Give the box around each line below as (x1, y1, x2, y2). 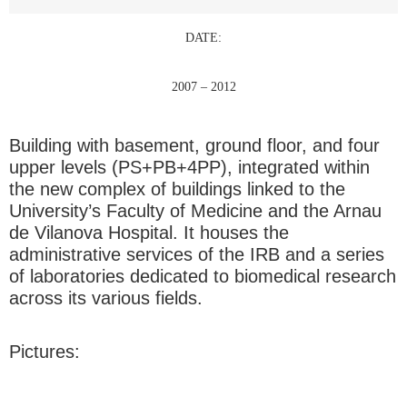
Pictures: (9, 341, 80, 362)
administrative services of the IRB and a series (9, 244, 384, 265)
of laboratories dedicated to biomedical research (9, 266, 396, 287)
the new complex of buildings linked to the (9, 179, 345, 200)
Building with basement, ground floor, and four (9, 135, 380, 156)
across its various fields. (9, 288, 203, 309)
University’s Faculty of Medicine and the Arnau (9, 201, 382, 222)
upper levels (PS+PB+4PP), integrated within (9, 157, 370, 178)
